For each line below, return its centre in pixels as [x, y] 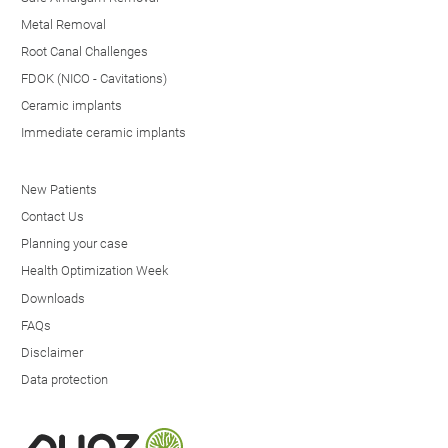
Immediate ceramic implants [103, 133]
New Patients [59, 190]
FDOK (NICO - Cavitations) [94, 78]
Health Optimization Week [94, 271]
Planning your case [74, 244]
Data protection [64, 379]
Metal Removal [63, 24]
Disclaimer [52, 352]
